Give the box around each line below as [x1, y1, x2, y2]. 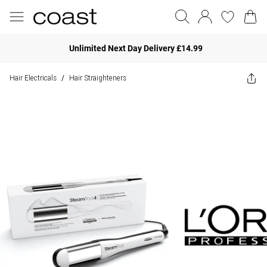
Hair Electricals [10, 73, 57, 82]
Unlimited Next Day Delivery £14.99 [69, 43, 203, 53]
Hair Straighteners [69, 73, 126, 82]
